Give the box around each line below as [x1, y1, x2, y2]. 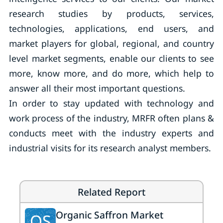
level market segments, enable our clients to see [8, 52, 215, 64]
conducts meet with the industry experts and [8, 127, 215, 139]
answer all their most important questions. [8, 82, 185, 94]
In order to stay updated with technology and [8, 97, 215, 109]
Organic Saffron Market [56, 208, 164, 222]
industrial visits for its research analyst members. [8, 142, 211, 154]
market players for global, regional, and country [8, 37, 215, 49]
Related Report [78, 185, 145, 199]
